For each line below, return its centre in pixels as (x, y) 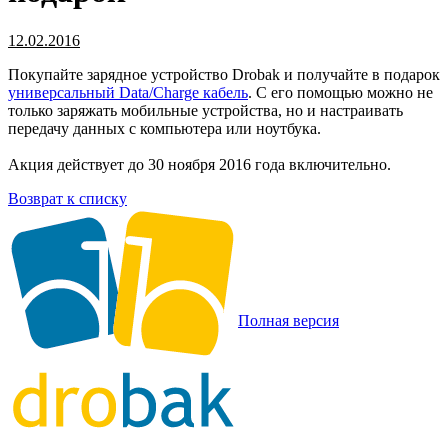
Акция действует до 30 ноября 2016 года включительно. (199, 164)
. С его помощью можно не (340, 92)
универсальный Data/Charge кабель (128, 92)
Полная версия (288, 320)
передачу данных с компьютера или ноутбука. (164, 128)
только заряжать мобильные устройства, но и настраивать (205, 110)
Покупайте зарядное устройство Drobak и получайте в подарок (224, 74)
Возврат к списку (67, 198)
